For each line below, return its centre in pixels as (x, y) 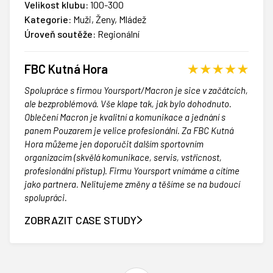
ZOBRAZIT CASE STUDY (80, 220)
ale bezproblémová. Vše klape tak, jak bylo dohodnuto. (128, 104)
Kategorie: (48, 19)
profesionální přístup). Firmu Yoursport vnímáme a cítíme (132, 171)
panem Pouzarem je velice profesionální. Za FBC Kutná (129, 131)
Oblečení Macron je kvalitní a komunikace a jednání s (125, 117)
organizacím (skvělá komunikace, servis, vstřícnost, (123, 158)
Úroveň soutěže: (60, 34)
